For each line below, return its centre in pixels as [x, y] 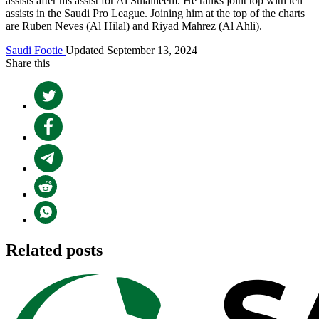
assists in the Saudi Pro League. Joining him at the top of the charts [155, 13]
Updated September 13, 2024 [131, 50]
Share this [28, 63]
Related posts [54, 250]
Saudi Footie [36, 50]
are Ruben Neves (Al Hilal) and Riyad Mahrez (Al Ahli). [134, 26]
